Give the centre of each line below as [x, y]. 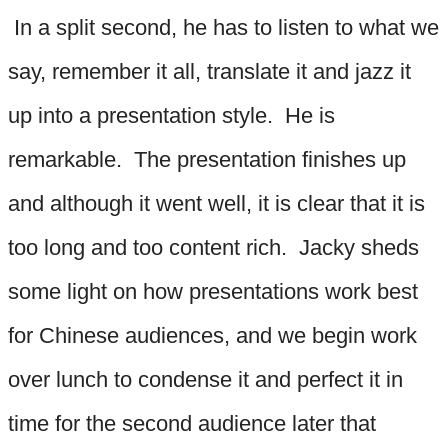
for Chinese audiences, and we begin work [212, 335]
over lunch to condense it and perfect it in [205, 379]
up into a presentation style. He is [171, 115]
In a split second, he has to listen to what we [223, 27]
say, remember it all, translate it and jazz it [209, 71]
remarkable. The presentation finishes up [207, 159]
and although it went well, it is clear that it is [216, 203]
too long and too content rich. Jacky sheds [213, 247]
